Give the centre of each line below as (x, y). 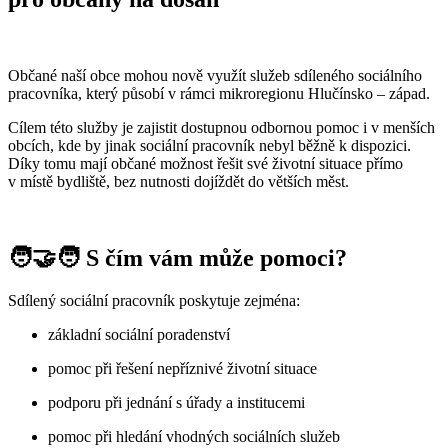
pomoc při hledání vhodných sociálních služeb (194, 436)
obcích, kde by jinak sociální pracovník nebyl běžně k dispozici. (209, 145)
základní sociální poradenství (139, 334)
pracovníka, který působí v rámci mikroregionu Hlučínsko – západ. (219, 93)
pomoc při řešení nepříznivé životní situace (182, 368)
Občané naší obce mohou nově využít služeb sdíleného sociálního (215, 75)
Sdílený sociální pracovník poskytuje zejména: (154, 300)
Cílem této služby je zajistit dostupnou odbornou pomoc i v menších (221, 127)
